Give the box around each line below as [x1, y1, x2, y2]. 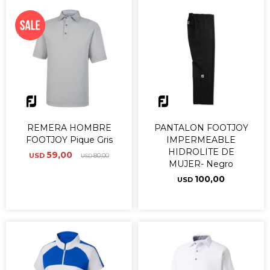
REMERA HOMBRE [27, 122, 111, 133]
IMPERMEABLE [166, 134, 236, 145]
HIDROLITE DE [168, 146, 234, 157]
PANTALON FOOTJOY [154, 122, 248, 133]
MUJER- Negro [169, 159, 233, 169]
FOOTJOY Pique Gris [25, 134, 113, 145]
